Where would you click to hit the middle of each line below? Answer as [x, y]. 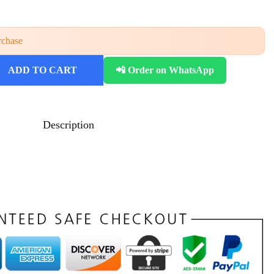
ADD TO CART [42, 70]
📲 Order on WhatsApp [165, 70]
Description [68, 125]
